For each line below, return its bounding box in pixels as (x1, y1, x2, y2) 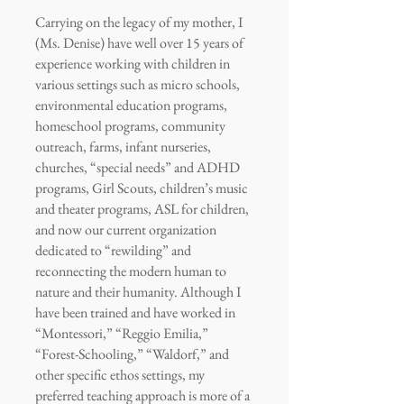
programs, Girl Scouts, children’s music (35, 179, 248, 197)
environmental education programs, (35, 96, 227, 115)
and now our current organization (35, 220, 216, 239)
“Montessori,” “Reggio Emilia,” (35, 324, 208, 343)
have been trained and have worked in (35, 303, 235, 322)
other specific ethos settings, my (35, 365, 205, 384)
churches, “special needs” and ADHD (35, 158, 240, 177)
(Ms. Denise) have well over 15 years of (35, 33, 243, 52)
